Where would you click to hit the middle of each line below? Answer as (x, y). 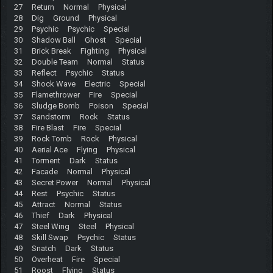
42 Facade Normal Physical (72, 171)
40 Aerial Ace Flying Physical (74, 149)
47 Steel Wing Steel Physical (74, 226)
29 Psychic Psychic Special (72, 29)
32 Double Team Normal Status (79, 62)
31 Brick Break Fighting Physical (80, 51)
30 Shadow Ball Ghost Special (77, 40)
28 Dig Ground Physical (65, 18)
